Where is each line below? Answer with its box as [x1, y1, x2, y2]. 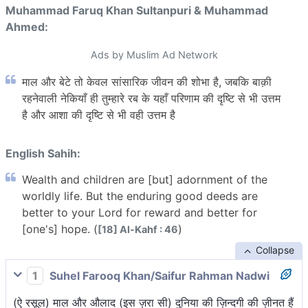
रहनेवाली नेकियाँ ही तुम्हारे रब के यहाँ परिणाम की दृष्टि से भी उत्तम [22, 91, 280, 106]
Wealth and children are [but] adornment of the [22, 172, 267, 186]
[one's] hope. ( [22, 221, 98, 236]
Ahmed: [5, 20, 48, 34]
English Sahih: [5, 146, 80, 161]
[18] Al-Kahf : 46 [98, 223, 178, 235]
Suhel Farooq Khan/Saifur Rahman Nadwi [47, 268, 269, 283]
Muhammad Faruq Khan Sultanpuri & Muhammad [5, 3, 268, 18]
